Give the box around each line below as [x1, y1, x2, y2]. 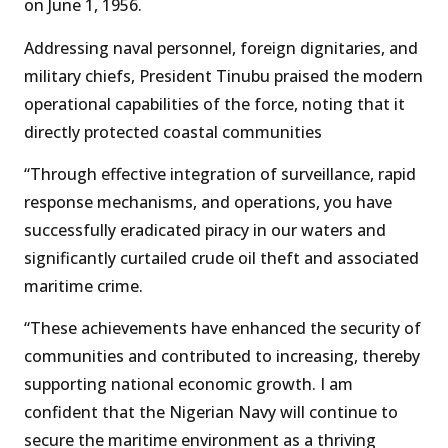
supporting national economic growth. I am [24, 373, 353, 396]
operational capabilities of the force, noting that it [24, 92, 405, 115]
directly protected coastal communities [24, 120, 322, 143]
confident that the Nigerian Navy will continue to [24, 401, 398, 424]
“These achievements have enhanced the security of [24, 317, 421, 340]
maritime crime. [24, 274, 143, 297]
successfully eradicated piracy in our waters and [24, 218, 386, 241]
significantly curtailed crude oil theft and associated [24, 246, 419, 269]
